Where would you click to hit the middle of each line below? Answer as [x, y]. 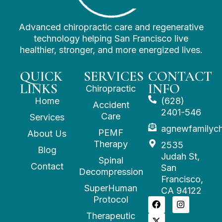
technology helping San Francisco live [111, 38]
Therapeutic [111, 216]
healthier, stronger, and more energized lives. [111, 50]
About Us [47, 133]
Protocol [111, 199]
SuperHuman [111, 188]
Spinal [111, 160]
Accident [111, 105]
